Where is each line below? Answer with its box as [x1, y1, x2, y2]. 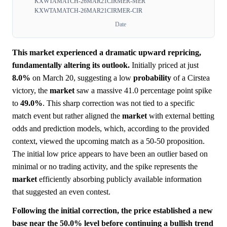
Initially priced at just [130, 61, 199, 70]
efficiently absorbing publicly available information [37, 175, 202, 184]
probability [133, 73, 171, 83]
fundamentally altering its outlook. [12, 61, 130, 70]
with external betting [147, 111, 214, 121]
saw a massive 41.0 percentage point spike [74, 86, 212, 95]
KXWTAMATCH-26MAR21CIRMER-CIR [34, 7, 142, 15]
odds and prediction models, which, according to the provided [12, 124, 209, 133]
